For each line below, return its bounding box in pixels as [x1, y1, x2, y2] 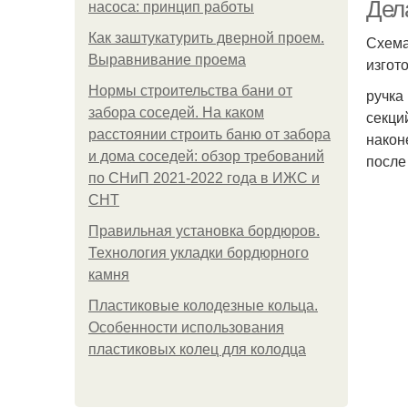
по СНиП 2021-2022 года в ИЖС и [88, 170, 320, 186]
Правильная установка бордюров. [88, 223, 320, 239]
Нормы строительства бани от [88, 83, 292, 98]
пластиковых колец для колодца [88, 342, 306, 357]
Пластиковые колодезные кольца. [88, 298, 318, 313]
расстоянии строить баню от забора [88, 127, 331, 142]
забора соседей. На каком [88, 105, 264, 120]
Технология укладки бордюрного [88, 245, 309, 260]
